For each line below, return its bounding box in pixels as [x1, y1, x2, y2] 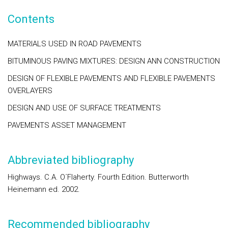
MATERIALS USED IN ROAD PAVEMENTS [8, 39, 141, 48]
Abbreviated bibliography [8, 154, 134, 166]
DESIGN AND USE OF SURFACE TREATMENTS [8, 103, 161, 112]
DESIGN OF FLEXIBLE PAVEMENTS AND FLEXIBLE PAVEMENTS [8, 74, 215, 83]
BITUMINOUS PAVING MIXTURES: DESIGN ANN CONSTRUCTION [8, 56, 220, 66]
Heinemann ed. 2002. [8, 185, 80, 194]
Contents [8, 13, 54, 25]
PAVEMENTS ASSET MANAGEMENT [8, 121, 126, 130]
